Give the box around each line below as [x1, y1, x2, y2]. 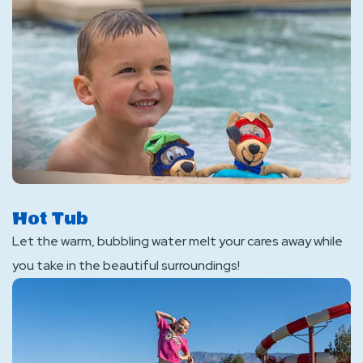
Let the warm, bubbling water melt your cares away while [12, 233, 343, 250]
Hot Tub [12, 208, 88, 229]
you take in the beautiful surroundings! [12, 257, 240, 274]
